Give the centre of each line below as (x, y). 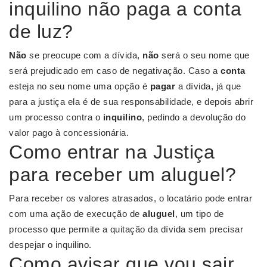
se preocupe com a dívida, (84, 55)
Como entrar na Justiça (112, 152)
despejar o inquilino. (50, 245)
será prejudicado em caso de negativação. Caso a (115, 71)
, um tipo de (199, 214)
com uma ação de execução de (76, 214)
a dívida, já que (208, 86)
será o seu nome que (204, 55)
